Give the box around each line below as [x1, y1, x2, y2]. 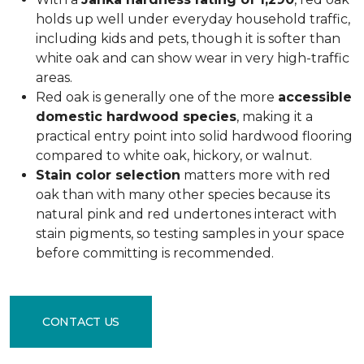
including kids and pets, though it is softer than [36, 31, 340, 46]
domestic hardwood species [36, 109, 236, 124]
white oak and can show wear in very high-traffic [36, 50, 349, 66]
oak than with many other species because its [36, 187, 330, 202]
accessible [278, 89, 352, 105]
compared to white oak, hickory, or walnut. [36, 148, 312, 163]
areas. [36, 70, 72, 85]
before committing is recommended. [36, 245, 274, 261]
